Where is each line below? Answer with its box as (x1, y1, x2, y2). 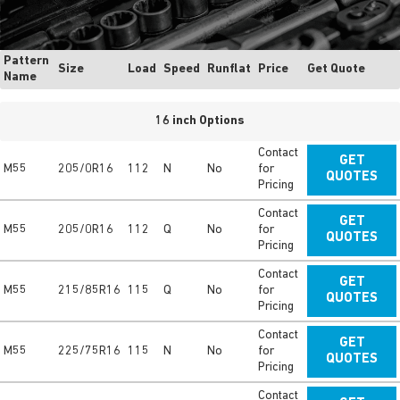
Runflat (207, 62, 251, 77)
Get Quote (307, 62, 365, 77)
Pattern (4, 54, 49, 69)
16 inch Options (155, 114, 245, 129)
